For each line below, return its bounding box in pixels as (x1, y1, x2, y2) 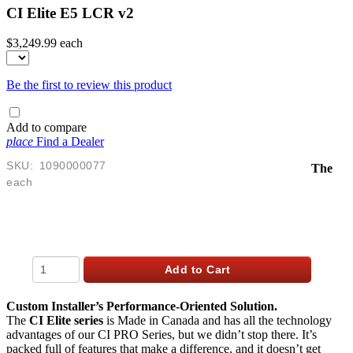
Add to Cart (164, 263, 231, 277)
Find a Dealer (36, 135, 104, 149)
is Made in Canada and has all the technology (103, 314, 332, 328)
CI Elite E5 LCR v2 (6, 4, 134, 21)
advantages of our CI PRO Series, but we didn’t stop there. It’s (6, 328, 317, 342)
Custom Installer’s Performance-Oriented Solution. (6, 299, 277, 314)
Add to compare (6, 121, 87, 135)
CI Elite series (29, 314, 103, 328)
